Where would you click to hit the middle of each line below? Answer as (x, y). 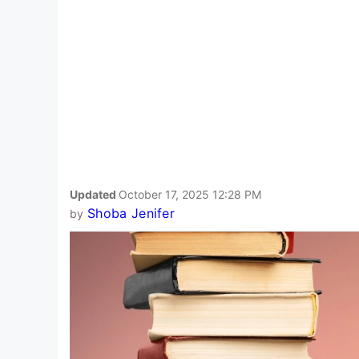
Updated (94, 194)
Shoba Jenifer (131, 213)
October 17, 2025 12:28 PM (190, 194)
